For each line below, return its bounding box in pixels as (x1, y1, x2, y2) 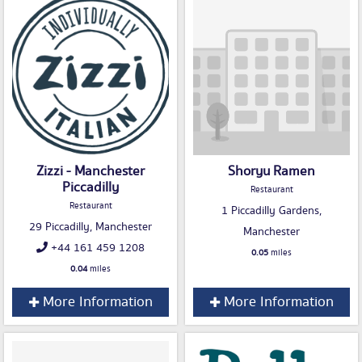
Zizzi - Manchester (36, 162, 145, 182)
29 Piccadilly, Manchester (29, 219, 152, 236)
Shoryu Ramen (228, 162, 315, 182)
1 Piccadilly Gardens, (221, 203, 322, 220)
